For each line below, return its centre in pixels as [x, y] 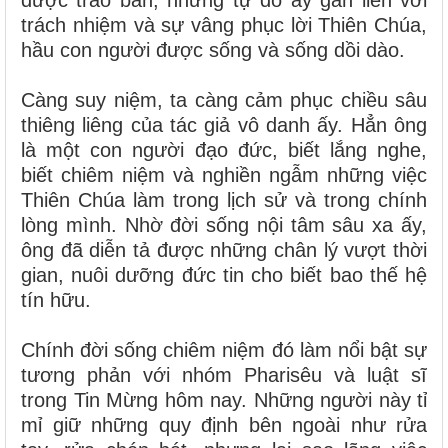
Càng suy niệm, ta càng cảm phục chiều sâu [224, 99]
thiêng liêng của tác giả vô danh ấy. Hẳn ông [224, 124]
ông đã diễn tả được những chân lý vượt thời [224, 249]
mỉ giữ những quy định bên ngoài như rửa [224, 424]
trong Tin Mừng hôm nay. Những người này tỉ [224, 399]
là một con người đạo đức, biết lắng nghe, [224, 149]
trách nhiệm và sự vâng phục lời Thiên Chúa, [224, 24]
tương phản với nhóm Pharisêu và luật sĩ [224, 374]
